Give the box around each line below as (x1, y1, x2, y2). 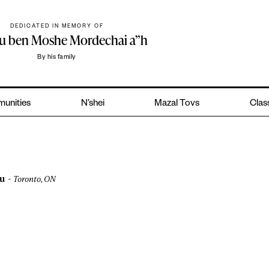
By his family (37, 54, 76, 62)
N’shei (80, 99, 104, 110)
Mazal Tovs (154, 99, 200, 110)
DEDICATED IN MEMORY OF (10, 24, 104, 31)
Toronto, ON (13, 173, 56, 185)
